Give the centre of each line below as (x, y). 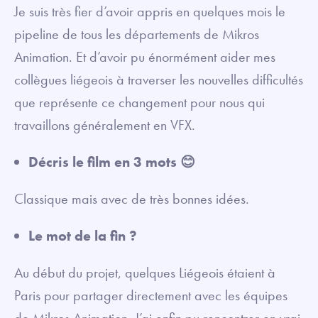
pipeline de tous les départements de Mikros (137, 34)
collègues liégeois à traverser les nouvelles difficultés (159, 80)
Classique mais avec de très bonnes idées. (133, 199)
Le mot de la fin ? (83, 236)
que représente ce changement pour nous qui (139, 103)
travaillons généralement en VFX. (106, 125)
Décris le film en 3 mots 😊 (112, 162)
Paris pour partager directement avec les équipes (151, 296)
